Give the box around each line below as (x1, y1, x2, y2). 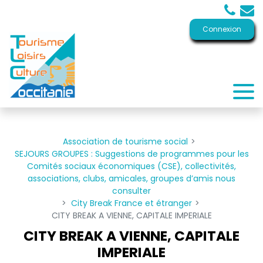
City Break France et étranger (71, 197, 192, 209)
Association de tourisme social (63, 136, 188, 147)
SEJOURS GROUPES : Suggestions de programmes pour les (14, 148, 249, 160)
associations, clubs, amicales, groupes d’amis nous (28, 173, 235, 184)
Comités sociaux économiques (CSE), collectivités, (27, 160, 236, 172)
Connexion (203, 24, 241, 34)
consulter (112, 185, 151, 197)
